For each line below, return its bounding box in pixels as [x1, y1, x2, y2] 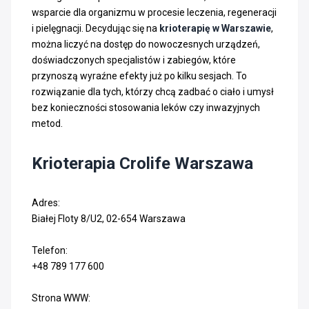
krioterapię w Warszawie [159, 22, 271, 34]
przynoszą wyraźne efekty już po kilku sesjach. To [32, 70, 247, 81]
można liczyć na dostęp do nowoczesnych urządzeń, [32, 38, 260, 50]
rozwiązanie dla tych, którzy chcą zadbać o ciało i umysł [32, 86, 274, 97]
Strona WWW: [32, 292, 90, 303]
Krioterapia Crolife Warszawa [32, 153, 253, 173]
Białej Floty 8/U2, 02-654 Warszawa [32, 212, 186, 224]
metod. [32, 117, 63, 129]
